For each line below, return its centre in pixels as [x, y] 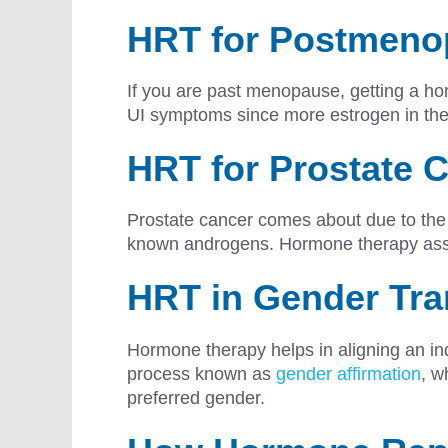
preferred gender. [198, 397]
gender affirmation [348, 373]
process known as [201, 373]
